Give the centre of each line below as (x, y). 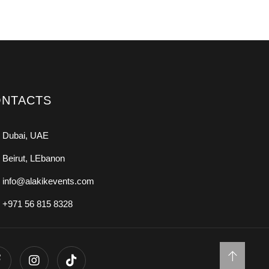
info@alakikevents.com (48, 181)
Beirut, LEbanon (33, 159)
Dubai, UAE (25, 136)
